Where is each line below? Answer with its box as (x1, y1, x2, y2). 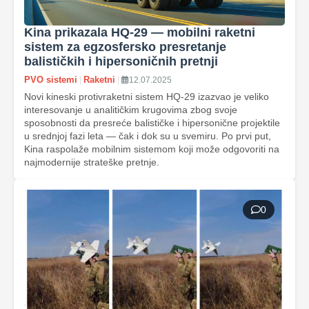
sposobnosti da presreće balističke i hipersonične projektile (24, 117, 280, 128)
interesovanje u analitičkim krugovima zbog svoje (24, 104, 237, 115)
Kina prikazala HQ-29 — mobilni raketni (24, 26, 255, 39)
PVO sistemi (24, 74, 77, 85)
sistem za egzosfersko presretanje (24, 40, 226, 54)
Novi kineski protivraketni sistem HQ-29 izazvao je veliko (24, 91, 269, 102)
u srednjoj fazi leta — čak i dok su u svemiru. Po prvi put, (24, 130, 271, 141)
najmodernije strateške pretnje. (24, 157, 159, 168)
